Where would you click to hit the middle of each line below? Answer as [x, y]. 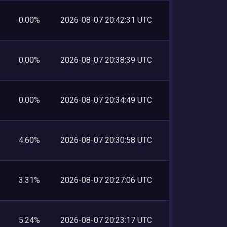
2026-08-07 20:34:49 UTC [106, 100]
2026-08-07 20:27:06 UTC [106, 180]
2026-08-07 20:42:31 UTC [106, 20]
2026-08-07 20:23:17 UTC [106, 220]
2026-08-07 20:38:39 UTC [106, 60]
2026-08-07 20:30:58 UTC [106, 140]
